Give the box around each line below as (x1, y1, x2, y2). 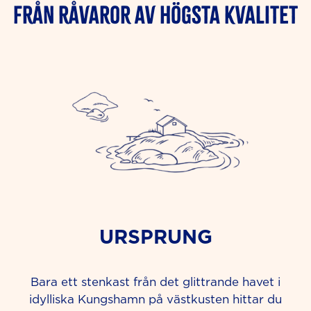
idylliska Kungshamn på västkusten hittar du (29, 293, 282, 306)
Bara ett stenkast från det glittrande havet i (31, 276, 280, 289)
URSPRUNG (99, 225, 212, 247)
